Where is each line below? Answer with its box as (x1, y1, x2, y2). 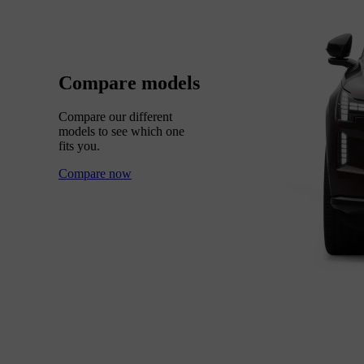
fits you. (58, 139, 100, 154)
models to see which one (58, 124, 184, 139)
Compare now (58, 167, 132, 181)
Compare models (58, 71, 200, 93)
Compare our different (58, 110, 172, 124)
